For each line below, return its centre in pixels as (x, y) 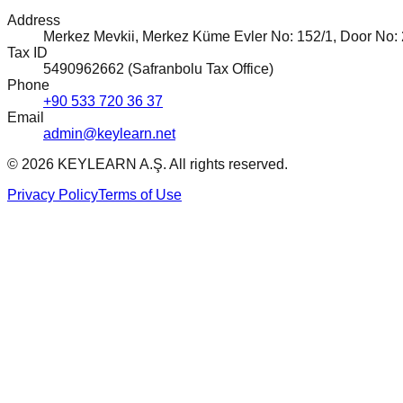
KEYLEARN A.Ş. (112, 165)
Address (34, 21)
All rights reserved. (228, 165)
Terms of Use (140, 195)
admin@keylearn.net (109, 134)
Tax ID (27, 53)
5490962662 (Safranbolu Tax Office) (158, 69)
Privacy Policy (53, 195)
